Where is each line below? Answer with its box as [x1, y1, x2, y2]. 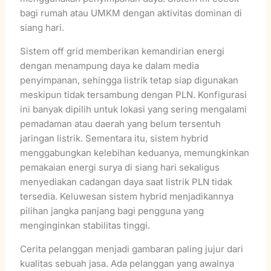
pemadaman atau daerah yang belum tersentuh [20, 117, 221, 129]
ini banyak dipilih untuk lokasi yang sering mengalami [20, 103, 247, 115]
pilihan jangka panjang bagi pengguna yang [20, 204, 204, 217]
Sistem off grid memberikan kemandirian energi [20, 45, 225, 57]
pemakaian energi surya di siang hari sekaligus [20, 161, 220, 173]
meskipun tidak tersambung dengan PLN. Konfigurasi [20, 88, 247, 100]
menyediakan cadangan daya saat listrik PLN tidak [20, 175, 233, 188]
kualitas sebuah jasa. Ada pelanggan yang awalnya [20, 257, 235, 269]
